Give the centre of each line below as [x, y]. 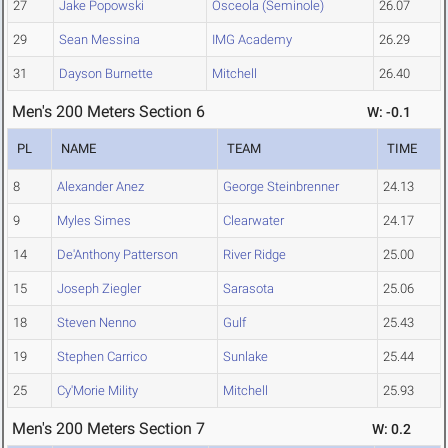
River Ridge [254, 255]
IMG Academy [252, 40]
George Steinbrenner [281, 187]
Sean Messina [99, 40]
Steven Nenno [96, 323]
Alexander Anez [100, 187]
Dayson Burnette [106, 74]
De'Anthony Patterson [117, 255]
